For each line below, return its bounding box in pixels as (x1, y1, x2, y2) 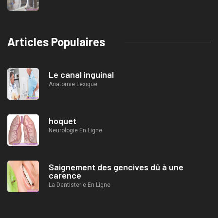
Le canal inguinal (49, 69, 114, 80)
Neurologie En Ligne (49, 127, 102, 134)
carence (49, 170, 81, 181)
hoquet (49, 115, 76, 127)
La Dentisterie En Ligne (49, 182, 110, 189)
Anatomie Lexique (49, 81, 97, 88)
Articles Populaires (7, 35, 105, 49)
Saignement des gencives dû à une (49, 162, 183, 173)
